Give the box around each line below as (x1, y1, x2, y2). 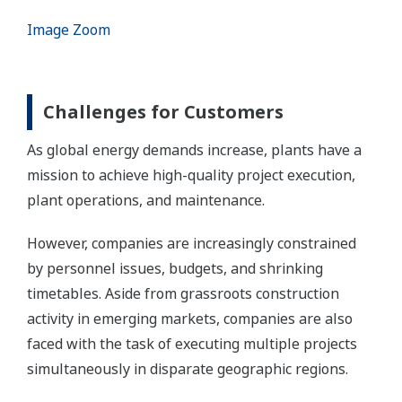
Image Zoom (27, 19, 110, 39)
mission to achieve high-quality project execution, (27, 164, 355, 185)
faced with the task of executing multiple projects (27, 333, 357, 354)
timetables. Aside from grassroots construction (27, 283, 339, 303)
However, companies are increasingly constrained (27, 232, 356, 253)
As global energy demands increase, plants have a (27, 139, 362, 160)
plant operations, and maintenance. (27, 189, 265, 210)
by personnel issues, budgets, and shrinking (27, 258, 323, 278)
